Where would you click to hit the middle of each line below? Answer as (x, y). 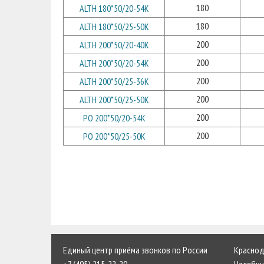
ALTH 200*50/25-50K (114, 100)
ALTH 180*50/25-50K (114, 27)
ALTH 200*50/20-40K (114, 45)
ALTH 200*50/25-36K (114, 81)
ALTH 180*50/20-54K (114, 8)
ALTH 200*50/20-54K (114, 63)
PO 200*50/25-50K (114, 136)
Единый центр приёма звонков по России (135, 250)
